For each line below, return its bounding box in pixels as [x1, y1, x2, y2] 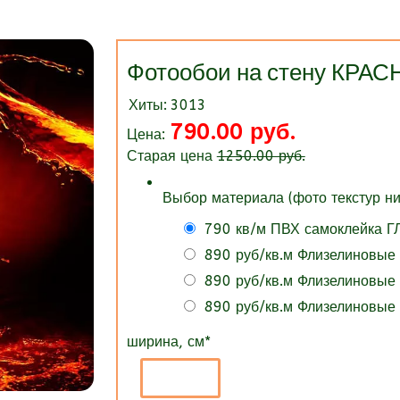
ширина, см [126, 333, 204, 350]
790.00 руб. [169, 119, 296, 146]
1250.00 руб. [216, 147, 305, 164]
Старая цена [126, 147, 217, 164]
